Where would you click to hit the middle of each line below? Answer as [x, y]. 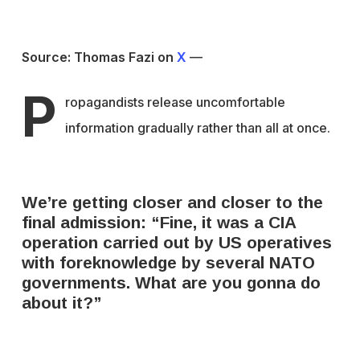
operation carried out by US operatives [176, 242]
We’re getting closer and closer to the [172, 202]
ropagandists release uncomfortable [175, 102]
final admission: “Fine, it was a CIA [158, 222]
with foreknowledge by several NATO [168, 262]
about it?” [61, 303]
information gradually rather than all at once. [197, 128]
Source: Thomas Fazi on [99, 57]
